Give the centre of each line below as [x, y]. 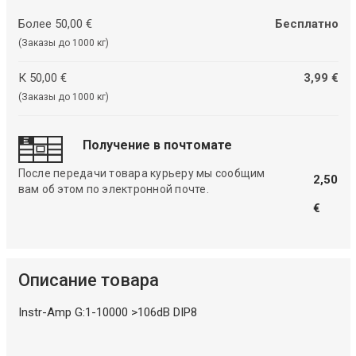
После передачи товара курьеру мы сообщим [141, 174]
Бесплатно [306, 23]
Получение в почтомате [157, 145]
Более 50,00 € [55, 23]
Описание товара [88, 281]
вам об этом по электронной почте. [113, 190]
